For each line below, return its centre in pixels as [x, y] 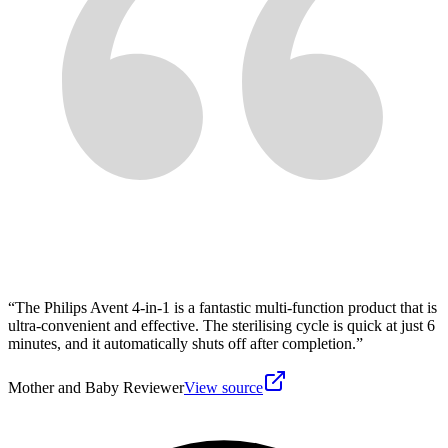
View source [223, 387]
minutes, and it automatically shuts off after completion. [182, 343]
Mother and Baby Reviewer [96, 387]
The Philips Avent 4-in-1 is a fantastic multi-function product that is [226, 307]
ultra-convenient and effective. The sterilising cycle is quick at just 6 [221, 325]
